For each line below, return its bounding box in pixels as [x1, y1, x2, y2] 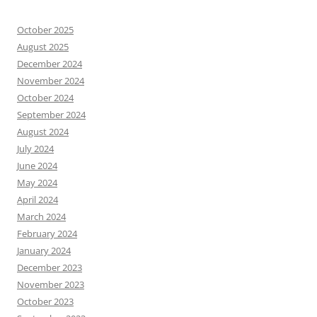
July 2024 [17, 142, 54, 156]
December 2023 [17, 261, 82, 275]
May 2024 [17, 176, 57, 190]
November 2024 [17, 74, 84, 88]
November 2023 [17, 278, 84, 292]
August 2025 [17, 40, 69, 54]
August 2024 [17, 125, 69, 139]
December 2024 [17, 57, 82, 71]
